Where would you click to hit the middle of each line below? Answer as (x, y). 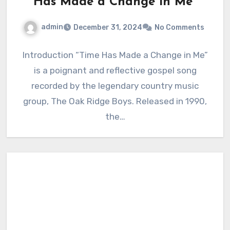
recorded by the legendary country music (115, 86)
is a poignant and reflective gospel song (115, 71)
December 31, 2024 (108, 28)
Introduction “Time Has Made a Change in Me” (115, 55)
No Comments (179, 28)
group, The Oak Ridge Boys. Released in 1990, (115, 101)
